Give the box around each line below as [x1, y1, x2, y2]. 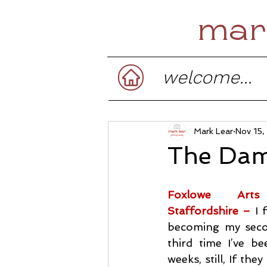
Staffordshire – [167, 204, 251, 217]
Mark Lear [194, 126, 233, 136]
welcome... [162, 67, 252, 88]
